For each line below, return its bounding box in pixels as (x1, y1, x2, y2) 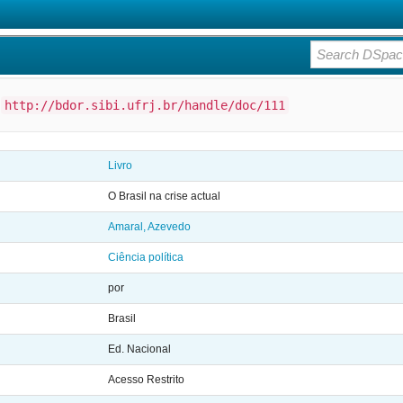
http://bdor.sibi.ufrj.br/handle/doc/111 (4, 98, 285, 112)
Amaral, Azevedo (108, 220, 191, 233)
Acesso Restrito (108, 373, 184, 386)
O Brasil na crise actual (108, 190, 220, 202)
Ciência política (108, 251, 184, 264)
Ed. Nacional (108, 343, 171, 355)
